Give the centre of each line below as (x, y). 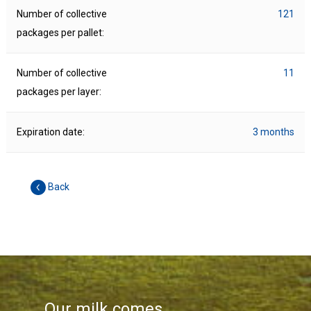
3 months (273, 132)
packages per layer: (59, 92)
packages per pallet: (60, 33)
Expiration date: (50, 132)
